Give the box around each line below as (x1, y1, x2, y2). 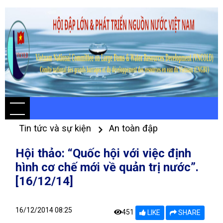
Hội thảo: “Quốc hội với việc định (15, 146, 191, 160)
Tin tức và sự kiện (19, 123, 94, 133)
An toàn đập (109, 123, 158, 133)
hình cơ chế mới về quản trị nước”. (15, 160, 199, 174)
